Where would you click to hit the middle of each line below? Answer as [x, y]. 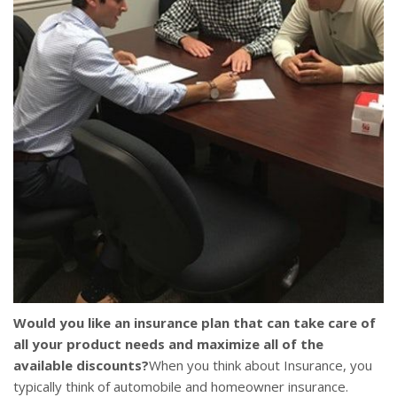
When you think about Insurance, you [261, 366]
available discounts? [81, 366]
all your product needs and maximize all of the [168, 344]
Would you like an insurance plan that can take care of [195, 323]
